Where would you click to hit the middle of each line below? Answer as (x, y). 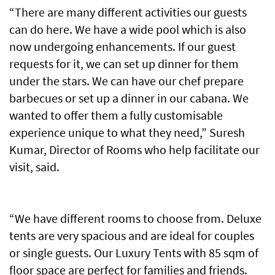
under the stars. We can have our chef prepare (126, 81)
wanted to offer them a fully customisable (116, 115)
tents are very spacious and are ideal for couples (132, 236)
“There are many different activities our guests (128, 12)
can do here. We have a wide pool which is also (128, 29)
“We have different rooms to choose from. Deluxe (135, 219)
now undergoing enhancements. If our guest (122, 47)
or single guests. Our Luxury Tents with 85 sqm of (134, 253)
